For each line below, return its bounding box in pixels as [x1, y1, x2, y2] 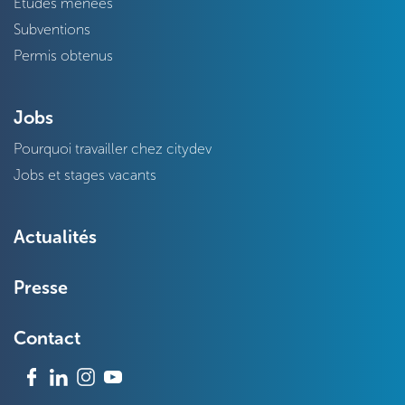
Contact [14, 327, 80, 349]
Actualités [14, 226, 97, 248]
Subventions [14, 21, 90, 38]
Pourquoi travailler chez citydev [14, 140, 212, 157]
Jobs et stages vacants [14, 166, 156, 184]
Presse [14, 277, 68, 298]
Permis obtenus [14, 47, 113, 64]
